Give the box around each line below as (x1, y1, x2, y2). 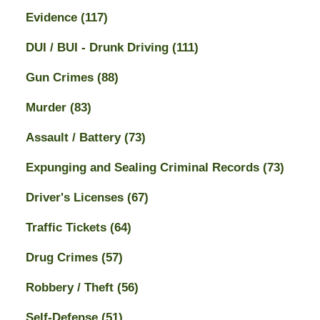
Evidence (25, 10, 81, 24)
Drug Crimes (25, 250, 101, 264)
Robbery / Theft (25, 280, 117, 294)
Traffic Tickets (25, 220, 110, 234)
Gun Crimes (25, 70, 97, 84)
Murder (25, 100, 70, 114)
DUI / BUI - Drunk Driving (25, 40, 172, 54)
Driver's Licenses (25, 190, 127, 204)
